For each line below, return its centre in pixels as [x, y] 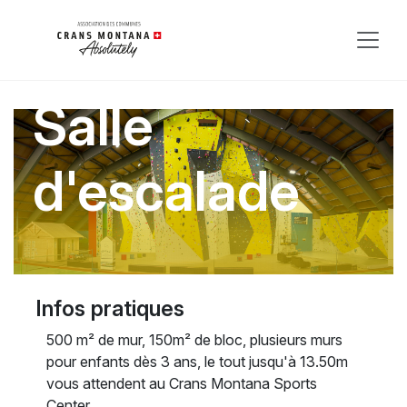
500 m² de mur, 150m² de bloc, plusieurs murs [194, 339]
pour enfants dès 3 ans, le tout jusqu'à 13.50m [197, 361]
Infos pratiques [110, 308]
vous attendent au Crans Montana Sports [182, 383]
